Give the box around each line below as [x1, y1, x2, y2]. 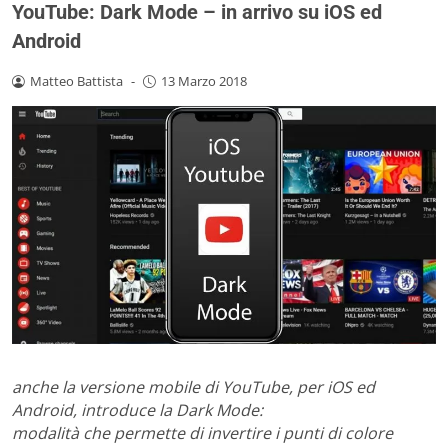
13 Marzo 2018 [160, 71, 247, 90]
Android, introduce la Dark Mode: [12, 399, 263, 422]
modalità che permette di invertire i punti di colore [12, 422, 393, 445]
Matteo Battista [29, 71, 123, 90]
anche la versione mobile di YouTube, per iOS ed [12, 376, 375, 399]
